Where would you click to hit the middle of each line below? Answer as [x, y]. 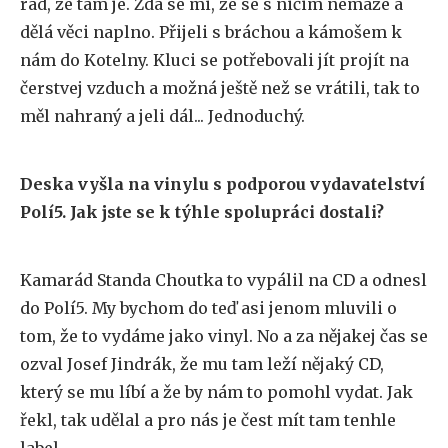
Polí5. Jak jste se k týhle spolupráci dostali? [202, 212]
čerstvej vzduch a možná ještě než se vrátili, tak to [220, 88]
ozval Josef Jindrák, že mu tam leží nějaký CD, [202, 364]
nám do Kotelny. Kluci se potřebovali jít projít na [214, 60]
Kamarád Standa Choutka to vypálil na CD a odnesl [223, 280]
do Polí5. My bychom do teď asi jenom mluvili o [208, 308]
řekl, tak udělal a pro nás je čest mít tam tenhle [208, 420]
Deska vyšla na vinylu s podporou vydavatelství [222, 184]
